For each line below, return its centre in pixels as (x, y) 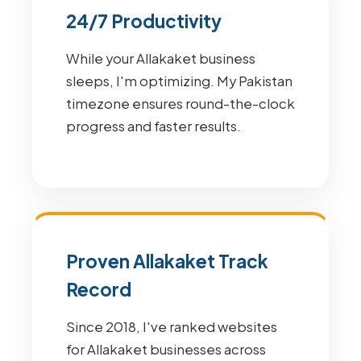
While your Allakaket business (161, 58)
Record (99, 289)
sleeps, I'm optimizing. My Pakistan (179, 81)
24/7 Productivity (144, 21)
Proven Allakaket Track (167, 261)
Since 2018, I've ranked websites (172, 327)
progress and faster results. (154, 126)
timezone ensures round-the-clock (180, 104)
